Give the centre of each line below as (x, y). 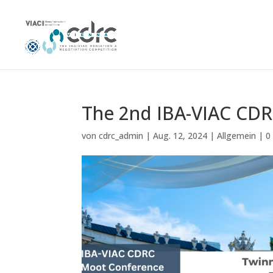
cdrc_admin (121, 136)
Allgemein (237, 136)
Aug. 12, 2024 (180, 136)
